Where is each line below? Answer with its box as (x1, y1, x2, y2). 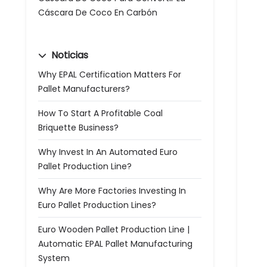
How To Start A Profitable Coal (38, 107, 163, 119)
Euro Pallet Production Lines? (38, 199, 156, 211)
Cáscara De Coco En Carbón (38, 7, 157, 18)
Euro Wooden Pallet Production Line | (38, 223, 190, 235)
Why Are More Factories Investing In (38, 185, 186, 197)
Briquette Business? (38, 122, 119, 133)
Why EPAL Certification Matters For (38, 69, 181, 80)
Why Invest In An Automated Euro (38, 146, 178, 158)
